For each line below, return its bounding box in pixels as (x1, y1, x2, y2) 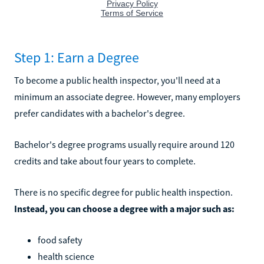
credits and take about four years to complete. (14, 154, 196, 167)
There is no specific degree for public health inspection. (14, 186, 233, 198)
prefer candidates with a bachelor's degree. (14, 107, 185, 119)
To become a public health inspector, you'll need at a (14, 74, 220, 86)
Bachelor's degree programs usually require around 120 (14, 138, 235, 150)
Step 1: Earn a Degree (14, 48, 139, 67)
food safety (38, 233, 82, 246)
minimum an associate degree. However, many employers (14, 90, 240, 103)
